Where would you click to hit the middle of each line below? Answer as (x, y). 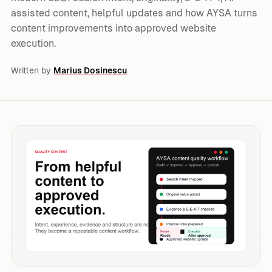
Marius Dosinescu (90, 70)
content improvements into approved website (114, 28)
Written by (32, 70)
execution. (33, 43)
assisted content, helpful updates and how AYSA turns (134, 13)
